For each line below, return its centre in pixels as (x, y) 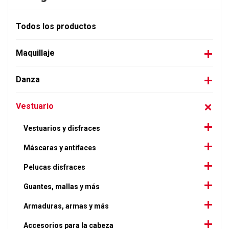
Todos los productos (56, 26)
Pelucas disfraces (54, 167)
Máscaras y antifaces (60, 148)
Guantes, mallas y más (62, 187)
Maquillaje (35, 53)
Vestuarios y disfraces (62, 128)
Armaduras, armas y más (66, 206)
